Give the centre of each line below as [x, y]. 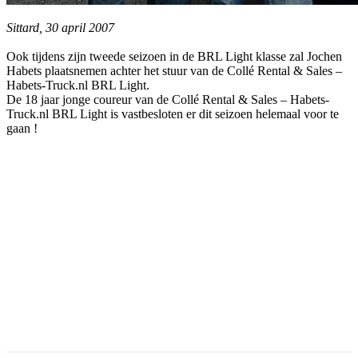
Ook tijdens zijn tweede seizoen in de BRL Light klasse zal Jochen [174, 56]
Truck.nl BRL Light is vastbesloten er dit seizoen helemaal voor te [173, 113]
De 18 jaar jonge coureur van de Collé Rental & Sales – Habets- [168, 99]
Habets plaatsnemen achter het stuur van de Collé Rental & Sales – [174, 70]
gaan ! [22, 128]
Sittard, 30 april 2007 [60, 27]
